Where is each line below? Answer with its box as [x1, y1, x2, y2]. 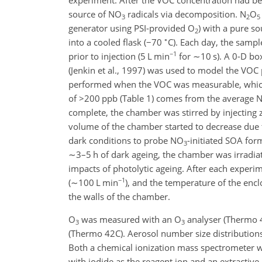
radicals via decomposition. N [125, 8, 246, 20]
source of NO [68, 8, 122, 20]
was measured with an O [79, 213, 181, 225]
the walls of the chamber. [68, 190, 170, 202]
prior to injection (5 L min [68, 50, 170, 62]
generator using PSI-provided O [68, 22, 195, 34]
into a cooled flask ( [68, 36, 146, 48]
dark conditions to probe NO [68, 134, 184, 146]
